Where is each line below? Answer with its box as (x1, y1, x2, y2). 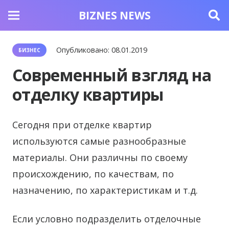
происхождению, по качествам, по (12, 168, 174, 180)
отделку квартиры (12, 83, 164, 105)
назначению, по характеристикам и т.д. (12, 184, 198, 196)
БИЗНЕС (18, 47, 40, 54)
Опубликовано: (56, 45, 112, 55)
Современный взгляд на (12, 64, 212, 86)
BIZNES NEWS (78, 8, 151, 22)
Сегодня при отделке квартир (12, 119, 152, 131)
